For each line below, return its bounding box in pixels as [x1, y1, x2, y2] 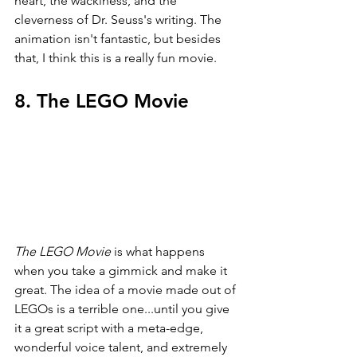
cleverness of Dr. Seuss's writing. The [14, 11, 225, 27]
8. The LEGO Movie [14, 88, 189, 112]
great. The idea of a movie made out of [14, 282, 239, 298]
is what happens [114, 244, 208, 260]
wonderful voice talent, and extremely [14, 339, 230, 355]
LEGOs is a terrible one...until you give [14, 301, 233, 317]
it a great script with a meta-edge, [14, 320, 206, 336]
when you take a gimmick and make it [14, 263, 230, 279]
